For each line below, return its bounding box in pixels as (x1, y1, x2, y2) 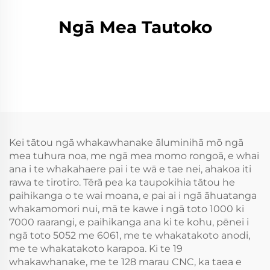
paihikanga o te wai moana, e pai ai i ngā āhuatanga (9, 190, 257, 201)
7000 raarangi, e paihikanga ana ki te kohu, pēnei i (9, 216, 249, 228)
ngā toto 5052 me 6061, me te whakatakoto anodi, (9, 230, 250, 241)
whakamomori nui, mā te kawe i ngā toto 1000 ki (9, 203, 244, 215)
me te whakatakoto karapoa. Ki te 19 (9, 243, 183, 254)
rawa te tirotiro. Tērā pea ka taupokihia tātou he (9, 177, 235, 188)
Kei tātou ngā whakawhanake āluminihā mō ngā (9, 137, 243, 148)
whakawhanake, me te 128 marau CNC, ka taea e (9, 256, 242, 268)
